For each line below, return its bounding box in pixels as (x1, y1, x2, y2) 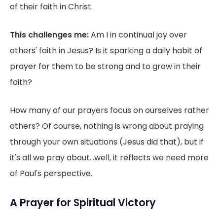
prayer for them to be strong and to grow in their (10, 60, 201, 72)
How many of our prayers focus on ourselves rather (10, 104, 209, 116)
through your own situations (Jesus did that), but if (10, 136, 204, 147)
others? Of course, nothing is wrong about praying (10, 120, 204, 132)
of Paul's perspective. (10, 167, 92, 179)
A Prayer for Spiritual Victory (10, 195, 156, 210)
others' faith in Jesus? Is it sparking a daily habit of (10, 44, 202, 56)
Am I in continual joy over (91, 29, 187, 40)
